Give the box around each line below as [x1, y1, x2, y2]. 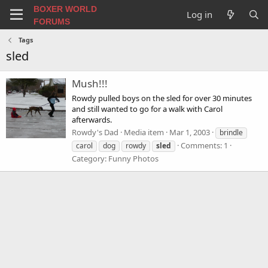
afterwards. [72, 114, 112, 125]
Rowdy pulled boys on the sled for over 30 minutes [72, 92, 252, 103]
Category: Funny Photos [72, 153, 159, 164]
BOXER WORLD [33, 4, 97, 14]
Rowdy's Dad [72, 126, 118, 138]
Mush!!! [72, 77, 108, 91]
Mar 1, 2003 [169, 126, 210, 138]
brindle [220, 127, 243, 138]
